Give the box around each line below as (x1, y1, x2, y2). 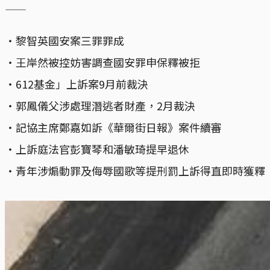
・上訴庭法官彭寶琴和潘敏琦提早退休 (5, 141, 189, 157)
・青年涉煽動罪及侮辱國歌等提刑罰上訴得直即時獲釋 (5, 163, 265, 179)
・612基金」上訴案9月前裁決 (5, 76, 148, 92)
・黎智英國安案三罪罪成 (5, 33, 124, 49)
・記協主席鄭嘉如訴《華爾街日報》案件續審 (5, 119, 222, 136)
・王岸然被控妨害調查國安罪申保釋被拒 (5, 54, 200, 71)
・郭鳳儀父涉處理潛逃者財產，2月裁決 (5, 98, 195, 114)
